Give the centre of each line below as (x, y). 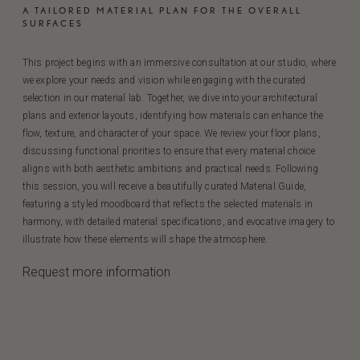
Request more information (96, 272)
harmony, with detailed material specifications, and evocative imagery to (178, 222)
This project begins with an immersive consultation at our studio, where (179, 63)
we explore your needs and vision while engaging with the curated (164, 80)
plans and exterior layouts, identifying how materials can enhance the (173, 116)
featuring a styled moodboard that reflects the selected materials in (168, 204)
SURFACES (53, 23)
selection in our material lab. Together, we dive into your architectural (170, 98)
